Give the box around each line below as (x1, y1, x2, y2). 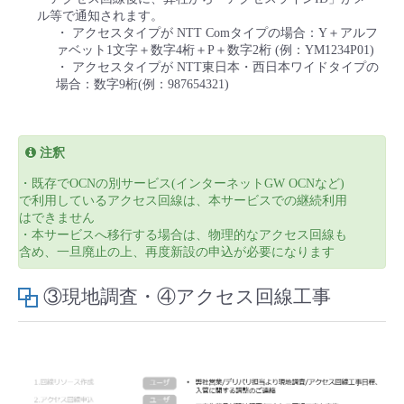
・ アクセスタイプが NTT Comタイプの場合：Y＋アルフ (56, 25, 378, 40)
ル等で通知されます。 (37, 8, 163, 23)
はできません (19, 211, 95, 225)
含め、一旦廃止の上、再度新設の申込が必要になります (19, 245, 335, 260)
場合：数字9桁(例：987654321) (56, 77, 229, 91)
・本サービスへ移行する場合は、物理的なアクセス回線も (19, 228, 347, 243)
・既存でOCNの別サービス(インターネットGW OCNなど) (19, 177, 344, 191)
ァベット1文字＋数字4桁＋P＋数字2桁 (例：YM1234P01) (56, 42, 374, 57)
